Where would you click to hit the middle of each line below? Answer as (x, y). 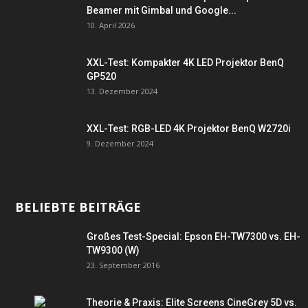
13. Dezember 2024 (122, 91)
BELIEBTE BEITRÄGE (78, 207)
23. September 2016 (123, 265)
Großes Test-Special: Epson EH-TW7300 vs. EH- (194, 236)
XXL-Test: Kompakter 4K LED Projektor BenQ (185, 63)
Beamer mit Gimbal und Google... (162, 10)
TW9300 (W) (113, 250)
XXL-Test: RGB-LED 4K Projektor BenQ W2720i (189, 129)
